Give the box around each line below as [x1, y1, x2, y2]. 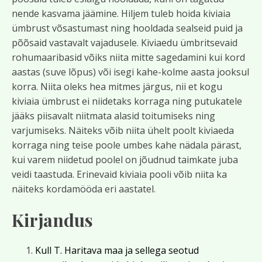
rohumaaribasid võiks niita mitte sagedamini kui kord [12, 51, 245, 64]
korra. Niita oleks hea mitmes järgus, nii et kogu [12, 80, 222, 93]
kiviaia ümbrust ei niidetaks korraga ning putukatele [12, 95, 242, 108]
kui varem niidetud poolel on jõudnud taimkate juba [12, 153, 238, 166]
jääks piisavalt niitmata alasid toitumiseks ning [12, 109, 215, 122]
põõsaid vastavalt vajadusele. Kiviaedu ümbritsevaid [12, 36, 237, 49]
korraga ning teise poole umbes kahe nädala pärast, [12, 139, 242, 151]
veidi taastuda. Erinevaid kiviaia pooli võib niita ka [12, 168, 227, 181]
